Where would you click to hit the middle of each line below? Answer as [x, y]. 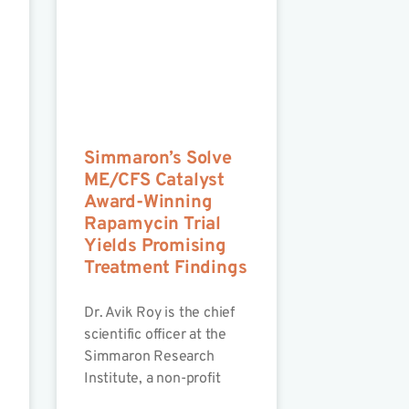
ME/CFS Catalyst [154, 181]
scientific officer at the [155, 336]
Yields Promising [155, 247]
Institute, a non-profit [152, 379]
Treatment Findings [165, 269]
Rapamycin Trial [152, 225]
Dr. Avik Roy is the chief [159, 314]
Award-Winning [148, 203]
